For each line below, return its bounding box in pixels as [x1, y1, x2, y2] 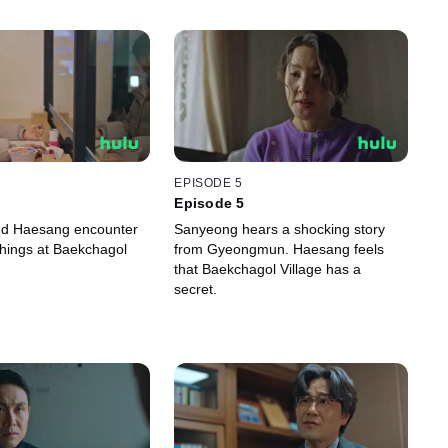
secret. [174, 281, 218, 298]
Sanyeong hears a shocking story [174, 221, 386, 238]
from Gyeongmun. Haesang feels [174, 241, 385, 258]
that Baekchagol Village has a [174, 261, 362, 278]
